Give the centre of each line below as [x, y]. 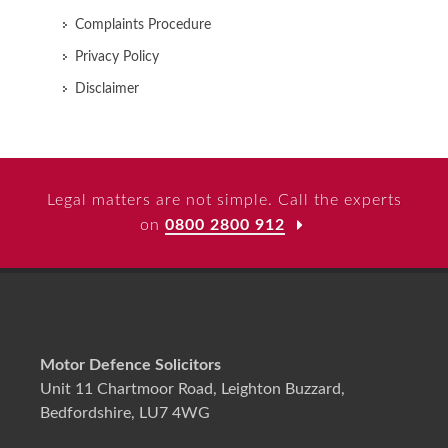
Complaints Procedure [143, 25]
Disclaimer [107, 89]
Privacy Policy [117, 57]
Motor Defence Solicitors [130, 365]
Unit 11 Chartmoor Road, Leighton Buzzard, [192, 389]
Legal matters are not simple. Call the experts [224, 200]
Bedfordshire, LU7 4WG [125, 413]
